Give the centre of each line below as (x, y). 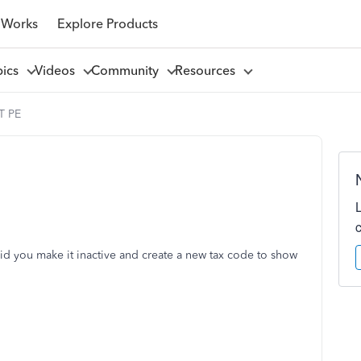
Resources (208, 70)
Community (128, 70)
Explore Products (107, 23)
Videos (58, 70)
